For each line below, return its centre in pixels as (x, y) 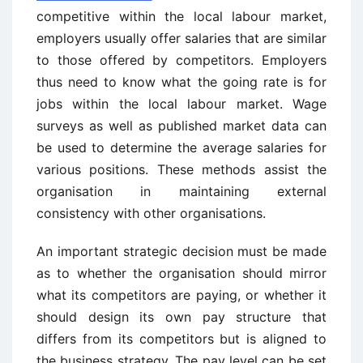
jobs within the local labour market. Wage (181, 104)
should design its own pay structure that (181, 317)
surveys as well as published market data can (181, 126)
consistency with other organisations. (151, 214)
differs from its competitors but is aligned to (181, 339)
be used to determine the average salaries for (181, 148)
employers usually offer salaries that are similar (181, 38)
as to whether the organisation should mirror (181, 273)
